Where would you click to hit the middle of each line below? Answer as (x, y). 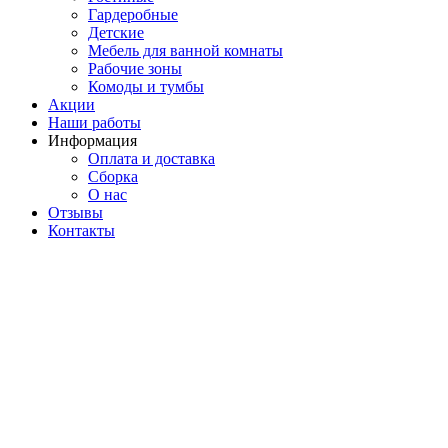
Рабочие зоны (135, 68)
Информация (92, 140)
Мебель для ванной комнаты (185, 50)
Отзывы (75, 212)
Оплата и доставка (151, 158)
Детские (116, 32)
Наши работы (94, 122)
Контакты (81, 230)
